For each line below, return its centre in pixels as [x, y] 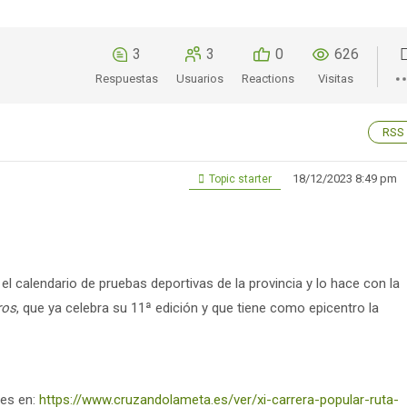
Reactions [268, 79]
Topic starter [239, 179]
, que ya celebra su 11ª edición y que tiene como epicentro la [198, 308]
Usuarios [200, 79]
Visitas [336, 79]
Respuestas [127, 79]
